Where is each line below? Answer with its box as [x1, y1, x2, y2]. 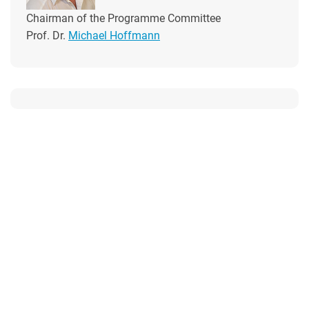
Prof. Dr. [26, 29, 68, 42]
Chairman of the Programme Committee [26, 12, 221, 25]
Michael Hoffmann [68, 29, 160, 42]
